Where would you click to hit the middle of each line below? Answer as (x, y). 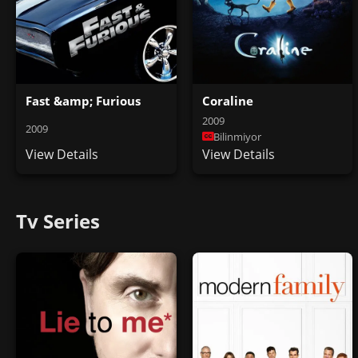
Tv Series (58, 221)
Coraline (227, 100)
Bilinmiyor (237, 136)
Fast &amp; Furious (83, 100)
